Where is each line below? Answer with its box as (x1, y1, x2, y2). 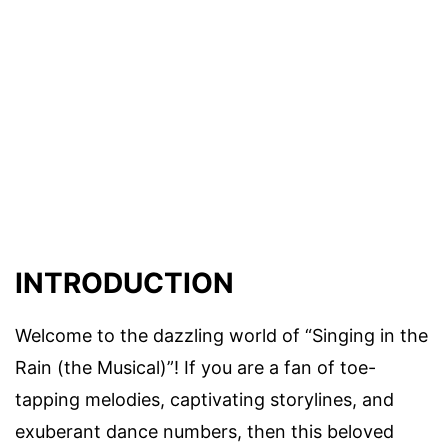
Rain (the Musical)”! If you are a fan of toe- (15, 356, 376, 378)
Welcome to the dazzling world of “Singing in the (15, 324, 428, 346)
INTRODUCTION (15, 265, 234, 300)
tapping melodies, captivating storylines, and (15, 388, 394, 410)
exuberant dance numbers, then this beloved (15, 420, 394, 442)
